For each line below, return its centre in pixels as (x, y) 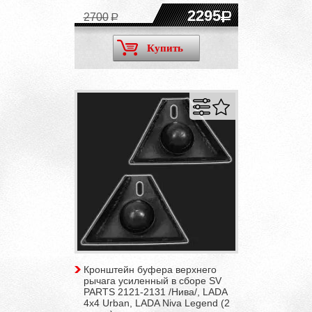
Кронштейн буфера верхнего (150, 269)
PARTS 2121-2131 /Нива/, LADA (155, 291)
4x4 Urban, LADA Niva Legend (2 (156, 303)
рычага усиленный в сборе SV (152, 280)
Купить (165, 48)
